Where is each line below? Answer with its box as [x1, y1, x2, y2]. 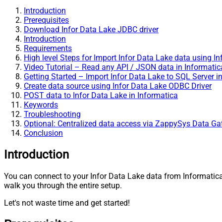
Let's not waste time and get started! [4, 198, 130, 208]
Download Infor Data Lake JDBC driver [24, 24, 159, 34]
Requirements [24, 43, 72, 53]
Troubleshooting [24, 109, 81, 119]
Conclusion [24, 128, 63, 138]
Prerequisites [24, 15, 69, 25]
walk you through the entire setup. [4, 180, 122, 190]
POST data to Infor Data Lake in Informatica [24, 90, 178, 100]
